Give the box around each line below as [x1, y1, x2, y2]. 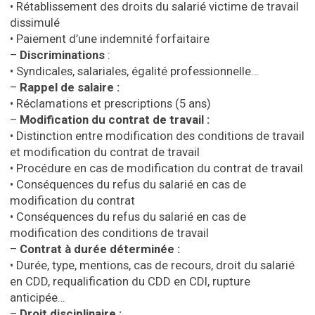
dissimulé [10, 15, 60, 30]
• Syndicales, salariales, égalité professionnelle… [10, 64, 259, 78]
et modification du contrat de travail [10, 145, 200, 159]
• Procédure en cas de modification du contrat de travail [10, 161, 303, 175]
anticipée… [10, 290, 65, 304]
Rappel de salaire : [20, 80, 120, 94]
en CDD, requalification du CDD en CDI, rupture [10, 274, 250, 288]
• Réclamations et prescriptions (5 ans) [10, 96, 211, 110]
